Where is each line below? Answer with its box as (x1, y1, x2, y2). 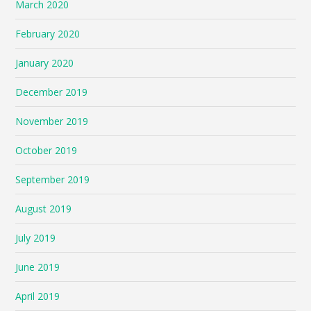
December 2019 (15, 85, 88, 99)
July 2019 (15, 230, 56, 244)
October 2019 (15, 143, 78, 157)
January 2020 (15, 56, 74, 69)
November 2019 (15, 114, 89, 128)
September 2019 (15, 172, 90, 186)
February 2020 (15, 26, 81, 40)
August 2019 (15, 201, 72, 215)
